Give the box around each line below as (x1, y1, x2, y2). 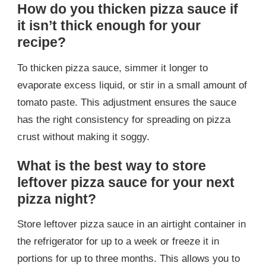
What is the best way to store (17, 157, 206, 173)
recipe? (17, 34, 66, 50)
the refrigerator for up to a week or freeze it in (17, 236, 219, 248)
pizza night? (17, 191, 96, 207)
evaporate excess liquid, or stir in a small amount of (17, 79, 247, 91)
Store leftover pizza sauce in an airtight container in (17, 218, 246, 230)
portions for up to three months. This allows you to (17, 253, 240, 265)
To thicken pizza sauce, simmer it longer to (17, 62, 208, 74)
